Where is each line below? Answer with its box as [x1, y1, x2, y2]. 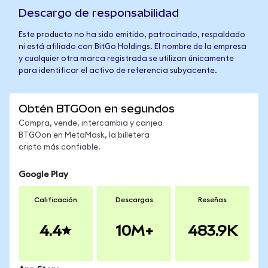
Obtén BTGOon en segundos [19, 102, 175, 115]
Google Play [19, 170, 68, 179]
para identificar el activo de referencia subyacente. [19, 67, 217, 75]
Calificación [34, 196, 77, 203]
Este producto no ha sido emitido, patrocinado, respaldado [19, 31, 245, 39]
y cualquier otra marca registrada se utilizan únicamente [19, 55, 234, 63]
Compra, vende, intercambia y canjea [19, 120, 163, 127]
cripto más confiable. [19, 144, 100, 151]
